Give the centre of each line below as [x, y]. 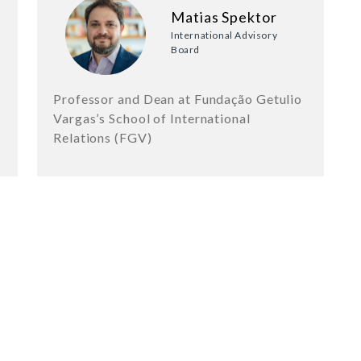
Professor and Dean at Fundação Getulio [178, 99]
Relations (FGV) [103, 138]
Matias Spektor [224, 17]
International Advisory [224, 35]
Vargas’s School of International [152, 118]
